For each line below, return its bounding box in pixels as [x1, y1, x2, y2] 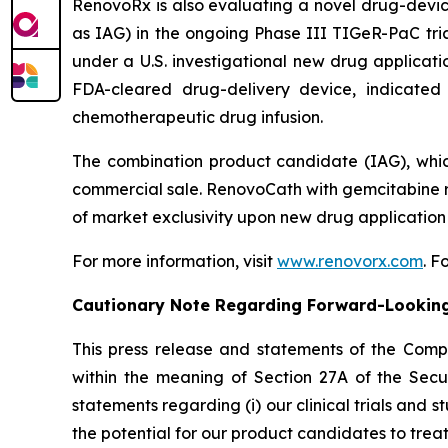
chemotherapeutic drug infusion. [72, 107, 323, 128]
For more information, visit [72, 251, 277, 272]
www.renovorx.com [277, 251, 423, 272]
